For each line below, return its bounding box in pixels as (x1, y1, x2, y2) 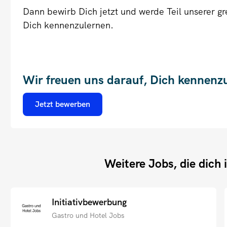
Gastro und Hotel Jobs (52, 211, 125, 220)
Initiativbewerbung (52, 196, 127, 208)
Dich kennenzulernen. (23, 19, 114, 31)
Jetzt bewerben (35, 99, 91, 109)
